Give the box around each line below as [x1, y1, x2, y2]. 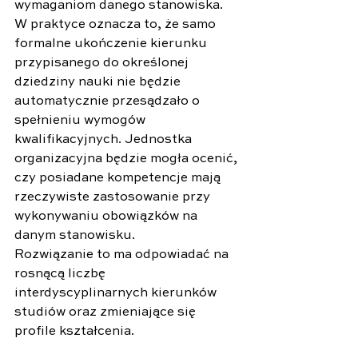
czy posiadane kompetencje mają [14, 171, 224, 185]
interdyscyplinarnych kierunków [14, 286, 220, 300]
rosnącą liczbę [14, 267, 109, 280]
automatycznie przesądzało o [14, 94, 203, 108]
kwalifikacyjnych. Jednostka [14, 133, 195, 146]
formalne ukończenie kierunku [14, 37, 210, 50]
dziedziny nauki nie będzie [14, 75, 184, 89]
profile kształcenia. [14, 324, 134, 338]
